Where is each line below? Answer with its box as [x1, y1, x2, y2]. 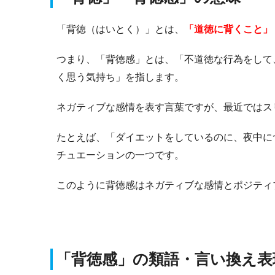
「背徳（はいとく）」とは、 [56, 23, 184, 34]
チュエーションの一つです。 [56, 149, 184, 160]
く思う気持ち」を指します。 [56, 71, 184, 82]
